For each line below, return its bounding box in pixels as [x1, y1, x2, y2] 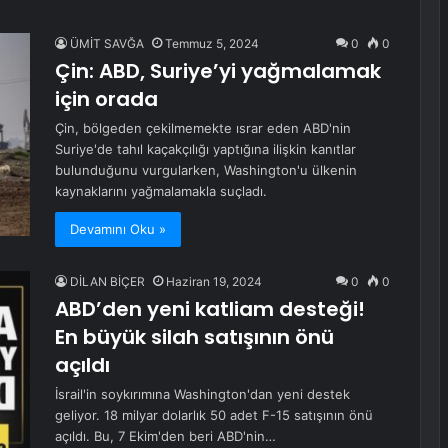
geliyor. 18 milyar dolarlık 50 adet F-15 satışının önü [55, 407, 373, 423]
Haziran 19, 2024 [166, 274, 262, 289]
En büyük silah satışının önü [55, 323, 334, 351]
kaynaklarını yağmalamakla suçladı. [55, 183, 267, 199]
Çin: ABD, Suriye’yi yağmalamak [55, 57, 381, 85]
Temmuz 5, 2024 [165, 36, 259, 51]
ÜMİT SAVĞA [70, 36, 144, 51]
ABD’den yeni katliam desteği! [55, 295, 365, 323]
